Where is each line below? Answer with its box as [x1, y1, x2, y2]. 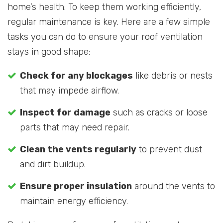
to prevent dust [136, 143, 202, 155]
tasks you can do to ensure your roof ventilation [7, 31, 203, 42]
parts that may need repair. [20, 121, 129, 133]
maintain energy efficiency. [20, 195, 128, 207]
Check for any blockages [20, 70, 133, 81]
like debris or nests [133, 70, 213, 81]
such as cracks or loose [111, 107, 208, 118]
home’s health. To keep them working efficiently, [7, 1, 201, 12]
